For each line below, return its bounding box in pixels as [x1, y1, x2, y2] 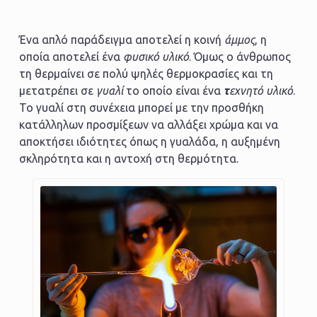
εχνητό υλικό [229, 83, 293, 97]
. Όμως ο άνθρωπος [188, 50, 291, 63]
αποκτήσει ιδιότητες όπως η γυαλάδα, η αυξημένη [18, 134, 280, 148]
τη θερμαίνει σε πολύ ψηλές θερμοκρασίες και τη [18, 67, 273, 80]
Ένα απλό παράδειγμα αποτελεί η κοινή [18, 33, 224, 46]
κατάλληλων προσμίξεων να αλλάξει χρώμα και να [18, 117, 278, 131]
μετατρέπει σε [18, 83, 96, 97]
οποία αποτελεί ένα [18, 50, 123, 63]
